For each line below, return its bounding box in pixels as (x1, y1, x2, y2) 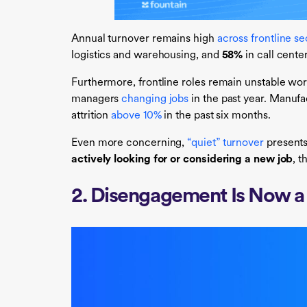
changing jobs (121, 94, 189, 105)
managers (71, 94, 119, 105)
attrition (71, 110, 109, 121)
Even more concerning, (71, 138, 188, 149)
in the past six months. (161, 110, 271, 121)
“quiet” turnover (187, 138, 264, 149)
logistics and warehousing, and (71, 50, 222, 61)
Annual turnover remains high (71, 34, 214, 45)
